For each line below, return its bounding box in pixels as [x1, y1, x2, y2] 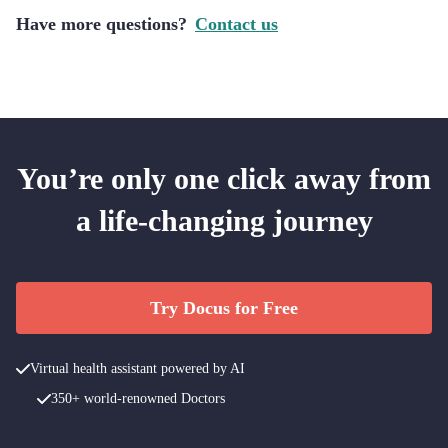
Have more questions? [16, 14, 187, 34]
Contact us [195, 14, 278, 34]
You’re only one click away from [17, 162, 431, 195]
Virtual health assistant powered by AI [30, 361, 245, 376]
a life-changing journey [75, 204, 373, 237]
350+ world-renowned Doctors [50, 391, 225, 406]
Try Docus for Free [150, 298, 298, 318]
